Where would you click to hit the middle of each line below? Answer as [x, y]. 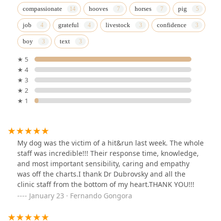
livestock [118, 25]
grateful [69, 25]
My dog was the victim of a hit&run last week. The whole [110, 143]
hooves [98, 8]
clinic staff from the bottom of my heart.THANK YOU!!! [106, 184]
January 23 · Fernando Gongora [81, 195]
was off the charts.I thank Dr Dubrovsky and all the [101, 174]
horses [143, 8]
